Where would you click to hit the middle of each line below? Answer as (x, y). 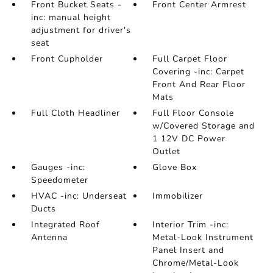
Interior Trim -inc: (191, 225)
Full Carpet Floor (190, 59)
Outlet (167, 151)
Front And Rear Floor (199, 84)
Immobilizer (178, 196)
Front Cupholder (67, 59)
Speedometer (59, 180)
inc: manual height (71, 17)
